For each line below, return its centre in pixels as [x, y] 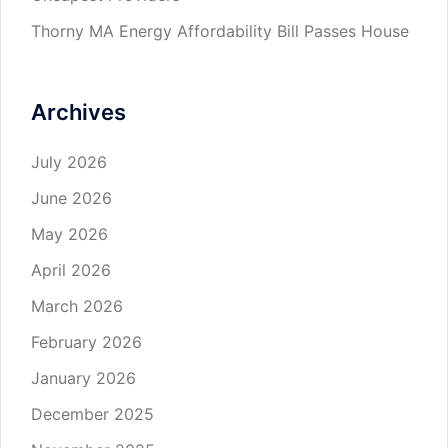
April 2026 [71, 269]
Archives [78, 111]
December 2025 [92, 413]
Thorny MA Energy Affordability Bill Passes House [220, 30]
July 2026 [69, 161]
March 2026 [77, 305]
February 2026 [86, 341]
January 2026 [83, 377]
